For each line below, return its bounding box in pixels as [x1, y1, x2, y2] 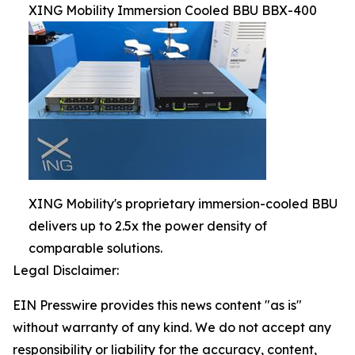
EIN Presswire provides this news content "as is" [13, 297, 302, 314]
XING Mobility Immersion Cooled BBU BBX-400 [29, 2, 317, 19]
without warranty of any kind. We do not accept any [13, 319, 331, 336]
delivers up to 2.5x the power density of [29, 218, 267, 235]
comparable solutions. [29, 240, 162, 257]
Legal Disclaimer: [13, 262, 119, 279]
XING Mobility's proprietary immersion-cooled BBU [29, 196, 338, 212]
